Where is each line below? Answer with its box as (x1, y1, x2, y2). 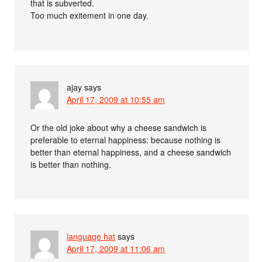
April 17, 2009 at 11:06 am (67, 242, 166, 254)
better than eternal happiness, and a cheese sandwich (30, 146, 232, 158)
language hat (67, 230, 116, 242)
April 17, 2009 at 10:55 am (67, 93, 166, 105)
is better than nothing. (30, 158, 112, 170)
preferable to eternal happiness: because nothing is (30, 133, 221, 146)
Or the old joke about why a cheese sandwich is (30, 121, 207, 133)
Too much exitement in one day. (30, 9, 149, 21)
